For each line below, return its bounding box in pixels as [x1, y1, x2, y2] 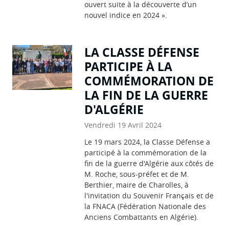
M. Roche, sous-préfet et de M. [84, 169, 190, 179]
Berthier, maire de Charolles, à [84, 179, 189, 190]
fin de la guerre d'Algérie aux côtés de [84, 158, 214, 168]
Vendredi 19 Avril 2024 [84, 120, 162, 130]
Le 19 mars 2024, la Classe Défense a [84, 136, 211, 147]
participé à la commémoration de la [84, 147, 207, 157]
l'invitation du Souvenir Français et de [84, 190, 214, 200]
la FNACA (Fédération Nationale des [84, 201, 207, 211]
